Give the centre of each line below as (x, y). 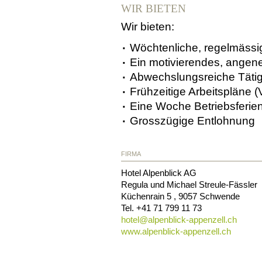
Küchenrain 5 (147, 196)
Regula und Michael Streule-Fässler (189, 184)
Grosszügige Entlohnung (192, 121)
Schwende (220, 196)
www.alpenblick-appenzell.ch (176, 231)
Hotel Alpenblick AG (159, 173)
